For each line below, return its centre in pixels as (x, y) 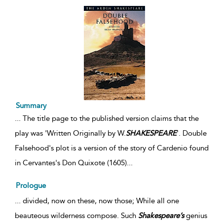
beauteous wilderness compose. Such (76, 215)
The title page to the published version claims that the (110, 118)
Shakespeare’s (161, 215)
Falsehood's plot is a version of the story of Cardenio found (112, 148)
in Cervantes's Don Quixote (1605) (71, 163)
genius (196, 215)
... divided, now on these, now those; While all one (97, 201)
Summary (31, 105)
